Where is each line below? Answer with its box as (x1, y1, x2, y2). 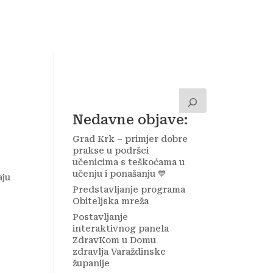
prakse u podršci (73, 146, 149, 155)
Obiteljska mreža (73, 196, 149, 206)
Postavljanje (73, 212, 129, 222)
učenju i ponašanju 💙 (73, 169, 167, 179)
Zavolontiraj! (66, 21, 124, 31)
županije (73, 258, 110, 268)
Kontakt (15, 21, 54, 31)
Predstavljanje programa (73, 185, 186, 194)
